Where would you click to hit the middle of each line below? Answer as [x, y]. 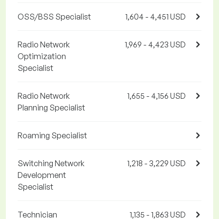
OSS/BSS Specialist [54, 17]
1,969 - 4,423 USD [155, 45]
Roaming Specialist [52, 136]
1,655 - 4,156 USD [156, 96]
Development [42, 175]
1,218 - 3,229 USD [156, 164]
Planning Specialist [51, 108]
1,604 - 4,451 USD [155, 17]
